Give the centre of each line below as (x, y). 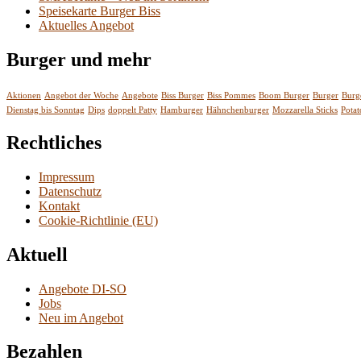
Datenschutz (70, 191)
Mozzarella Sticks (305, 110)
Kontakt (59, 205)
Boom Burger (284, 95)
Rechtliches (54, 142)
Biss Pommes (231, 95)
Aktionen (24, 95)
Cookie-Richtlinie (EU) (98, 220)
